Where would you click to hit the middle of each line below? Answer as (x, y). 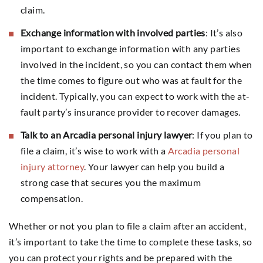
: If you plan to (222, 134)
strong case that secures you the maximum (111, 182)
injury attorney (53, 166)
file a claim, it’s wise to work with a (94, 150)
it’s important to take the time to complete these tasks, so (131, 241)
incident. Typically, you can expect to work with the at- (135, 96)
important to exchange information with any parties (130, 48)
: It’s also (224, 32)
